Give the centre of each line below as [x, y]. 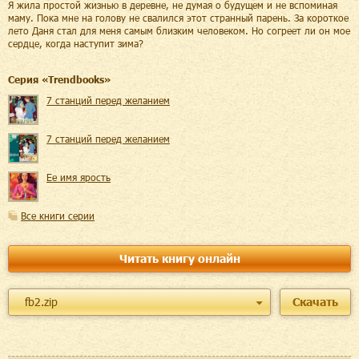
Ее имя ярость [79, 177]
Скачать [315, 302]
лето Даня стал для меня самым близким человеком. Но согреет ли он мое [179, 30]
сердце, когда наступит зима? [76, 43]
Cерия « [28, 79]
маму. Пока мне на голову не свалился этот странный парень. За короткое [178, 18]
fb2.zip [41, 302]
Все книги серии [58, 216]
